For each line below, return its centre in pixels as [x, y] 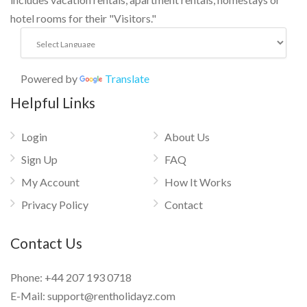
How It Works [198, 182]
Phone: [27, 278]
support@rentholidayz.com [111, 296]
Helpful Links [53, 103]
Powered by [50, 79]
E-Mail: [28, 296]
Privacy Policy [55, 205]
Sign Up [39, 160]
